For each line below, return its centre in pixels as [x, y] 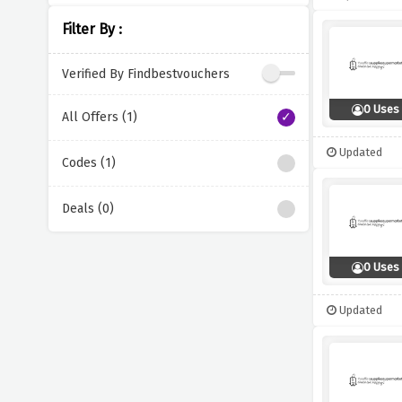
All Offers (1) [99, 117]
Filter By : [92, 29]
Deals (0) [87, 209]
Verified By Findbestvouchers [145, 74]
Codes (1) [88, 163]
